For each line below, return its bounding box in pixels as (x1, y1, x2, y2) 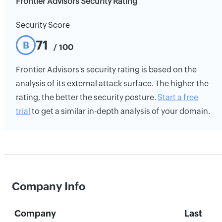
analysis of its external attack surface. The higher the (16, 79, 209, 88)
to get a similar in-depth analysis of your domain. (30, 107, 210, 116)
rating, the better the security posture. (16, 93, 158, 102)
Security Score (16, 20, 70, 30)
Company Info (12, 180, 85, 193)
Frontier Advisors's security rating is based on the (16, 65, 197, 74)
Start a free (158, 93, 198, 102)
